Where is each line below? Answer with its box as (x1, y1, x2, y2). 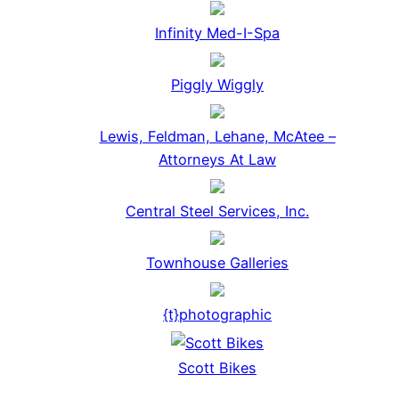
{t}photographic (163, 305, 272, 324)
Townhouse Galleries (146, 254, 289, 273)
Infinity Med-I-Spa (155, 24, 280, 43)
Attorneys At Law (159, 151, 276, 169)
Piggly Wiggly (171, 76, 264, 94)
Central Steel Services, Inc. (126, 202, 309, 221)
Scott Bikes (178, 359, 256, 378)
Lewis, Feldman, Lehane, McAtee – (99, 127, 336, 146)
